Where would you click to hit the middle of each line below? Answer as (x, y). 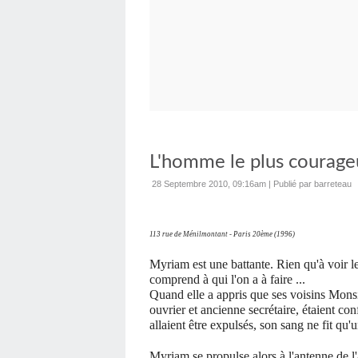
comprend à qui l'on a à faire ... (227, 279)
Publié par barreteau (312, 184)
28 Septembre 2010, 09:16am (209, 184)
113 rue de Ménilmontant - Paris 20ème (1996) (222, 234)
